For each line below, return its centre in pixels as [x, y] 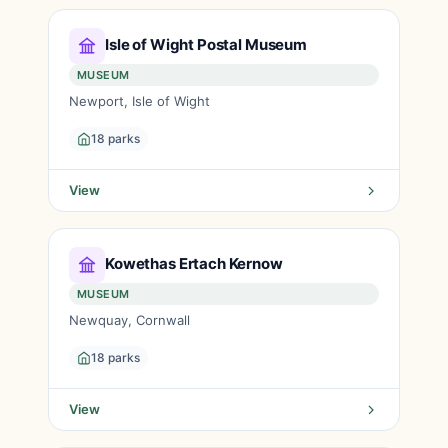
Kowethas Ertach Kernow [194, 263]
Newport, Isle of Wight [139, 101]
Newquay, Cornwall [129, 320]
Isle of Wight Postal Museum [206, 44]
